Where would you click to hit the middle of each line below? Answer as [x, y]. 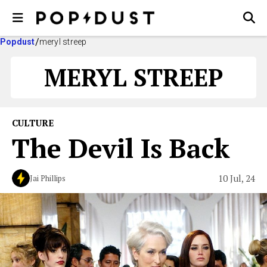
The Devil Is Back [121, 148]
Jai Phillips [48, 178]
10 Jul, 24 [237, 178]
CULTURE [33, 123]
